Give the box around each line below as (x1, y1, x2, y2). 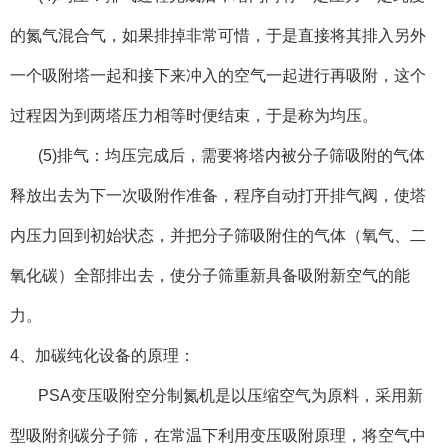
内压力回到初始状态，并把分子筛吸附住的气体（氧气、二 (10, 226, 426, 244)
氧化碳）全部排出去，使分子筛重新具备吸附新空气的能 (10, 266, 410, 284)
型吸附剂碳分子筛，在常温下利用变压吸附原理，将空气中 (10, 426, 426, 444)
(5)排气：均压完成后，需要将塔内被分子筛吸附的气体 (10, 146, 425, 164)
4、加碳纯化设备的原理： (10, 346, 195, 364)
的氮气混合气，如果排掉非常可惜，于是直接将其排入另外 (10, 26, 426, 44)
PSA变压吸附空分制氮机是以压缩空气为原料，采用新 (10, 386, 423, 404)
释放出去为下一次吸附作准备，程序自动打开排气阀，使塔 (10, 186, 426, 204)
